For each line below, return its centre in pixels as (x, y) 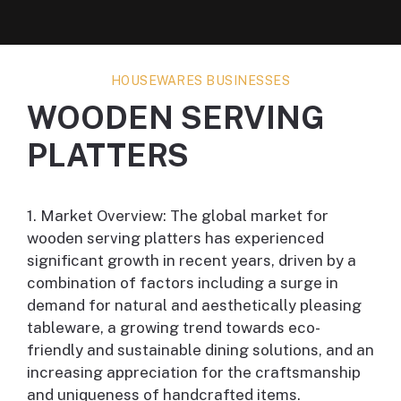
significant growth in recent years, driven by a (192, 261)
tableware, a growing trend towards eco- (174, 328)
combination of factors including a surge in (183, 283)
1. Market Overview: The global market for (178, 216)
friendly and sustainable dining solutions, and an (200, 350)
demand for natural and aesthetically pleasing (194, 306)
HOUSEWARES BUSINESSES (200, 81)
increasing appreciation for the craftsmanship (194, 373)
